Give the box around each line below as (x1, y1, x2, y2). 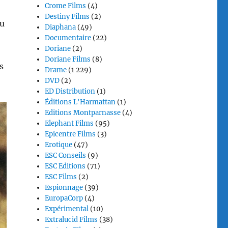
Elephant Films (45, 119, 94, 128)
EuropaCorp (45, 194, 83, 203)
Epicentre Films (45, 130, 96, 138)
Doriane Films (45, 55, 91, 64)
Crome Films (45, 2, 87, 10)
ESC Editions (45, 162, 86, 170)
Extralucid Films (45, 215, 98, 224)
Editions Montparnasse (45, 108, 121, 117)
